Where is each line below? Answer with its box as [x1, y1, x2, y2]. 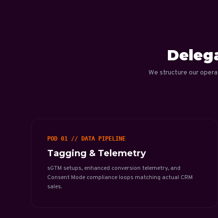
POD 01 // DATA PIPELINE [47, 135, 126, 142]
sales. [47, 183, 62, 191]
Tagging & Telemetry [47, 148, 146, 159]
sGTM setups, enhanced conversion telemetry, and [47, 164, 181, 172]
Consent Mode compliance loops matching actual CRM [47, 174, 193, 182]
